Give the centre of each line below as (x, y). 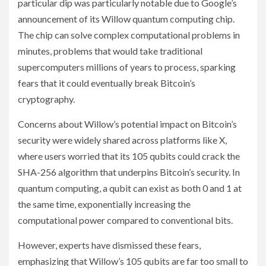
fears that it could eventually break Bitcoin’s (107, 83)
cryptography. (46, 99)
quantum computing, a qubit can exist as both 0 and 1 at (130, 188)
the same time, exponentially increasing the (104, 204)
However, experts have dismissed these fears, (109, 245)
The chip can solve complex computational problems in (129, 35)
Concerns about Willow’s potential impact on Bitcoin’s (127, 124)
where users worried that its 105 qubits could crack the (129, 156)
